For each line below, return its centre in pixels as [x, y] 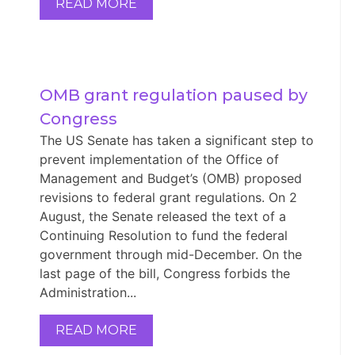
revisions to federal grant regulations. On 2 [168, 197]
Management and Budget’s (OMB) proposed [170, 178]
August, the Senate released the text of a [162, 216]
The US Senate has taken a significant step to [176, 140]
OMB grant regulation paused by [173, 95]
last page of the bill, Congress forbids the [164, 273]
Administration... [88, 292]
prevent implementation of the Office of [159, 159]
